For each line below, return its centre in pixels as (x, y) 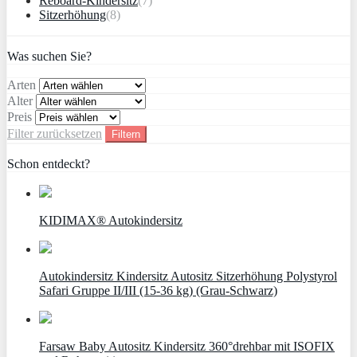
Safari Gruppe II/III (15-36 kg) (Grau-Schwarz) (158, 290)
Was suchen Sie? (49, 56)
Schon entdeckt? (49, 163)
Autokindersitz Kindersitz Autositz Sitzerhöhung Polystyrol (188, 276)
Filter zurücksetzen (55, 133)
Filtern (126, 134)
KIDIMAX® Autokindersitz (111, 220)
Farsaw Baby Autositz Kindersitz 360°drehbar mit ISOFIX (187, 346)
